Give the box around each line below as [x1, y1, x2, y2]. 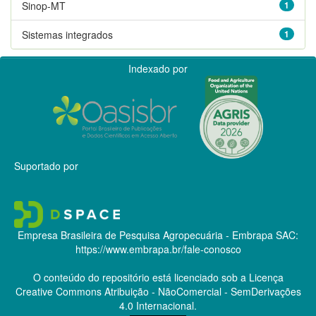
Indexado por [128, 61, 188, 75]
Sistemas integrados [22, 27, 113, 42]
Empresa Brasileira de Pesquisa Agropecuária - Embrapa [18, 227, 273, 242]
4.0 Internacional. [119, 298, 197, 312]
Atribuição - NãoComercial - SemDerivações [101, 284, 301, 298]
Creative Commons [15, 284, 102, 298]
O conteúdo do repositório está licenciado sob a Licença [32, 269, 284, 284]
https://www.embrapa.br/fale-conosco [75, 241, 241, 256]
